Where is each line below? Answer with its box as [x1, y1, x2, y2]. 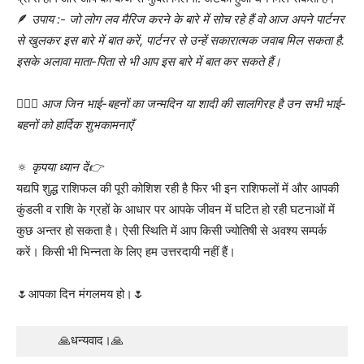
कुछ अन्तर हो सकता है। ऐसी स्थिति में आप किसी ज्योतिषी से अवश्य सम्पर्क [16, 222, 327, 238]
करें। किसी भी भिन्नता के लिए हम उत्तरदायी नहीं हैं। [16, 243, 236, 259]
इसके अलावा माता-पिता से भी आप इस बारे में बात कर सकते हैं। [16, 53, 281, 69]
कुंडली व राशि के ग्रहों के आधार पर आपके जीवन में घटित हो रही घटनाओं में [16, 201, 335, 217]
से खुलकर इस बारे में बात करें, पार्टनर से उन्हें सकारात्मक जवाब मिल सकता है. [16, 32, 344, 48]
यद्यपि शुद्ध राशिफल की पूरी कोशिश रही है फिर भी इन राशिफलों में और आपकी [16, 180, 339, 196]
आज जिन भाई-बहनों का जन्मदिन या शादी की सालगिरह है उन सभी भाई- [41, 95, 346, 111]
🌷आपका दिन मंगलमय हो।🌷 [16, 285, 145, 301]
